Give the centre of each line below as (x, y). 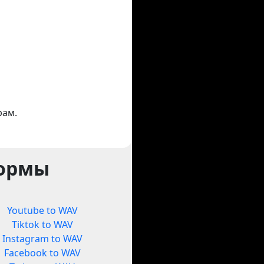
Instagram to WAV (42, 239)
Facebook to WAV (42, 253)
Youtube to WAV (42, 211)
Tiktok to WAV (42, 225)
